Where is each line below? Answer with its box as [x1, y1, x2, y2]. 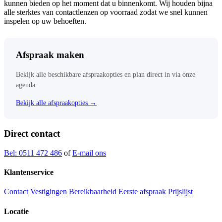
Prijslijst [168, 187, 193, 196]
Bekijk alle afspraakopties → [16, 99, 97, 107]
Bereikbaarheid [69, 187, 116, 196]
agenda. [16, 81, 37, 89]
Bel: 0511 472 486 [4, 148, 62, 157]
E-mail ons [72, 148, 106, 157]
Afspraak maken [16, 49, 84, 60]
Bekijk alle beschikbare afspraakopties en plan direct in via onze [16, 70, 195, 79]
